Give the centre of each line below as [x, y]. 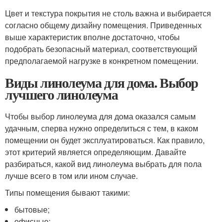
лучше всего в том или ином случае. [71, 175]
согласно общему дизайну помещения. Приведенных [103, 25]
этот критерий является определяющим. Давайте [96, 152]
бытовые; [32, 209]
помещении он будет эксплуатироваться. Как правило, [105, 140]
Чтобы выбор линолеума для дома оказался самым [100, 116]
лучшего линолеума [61, 94]
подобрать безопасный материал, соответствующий [101, 49]
